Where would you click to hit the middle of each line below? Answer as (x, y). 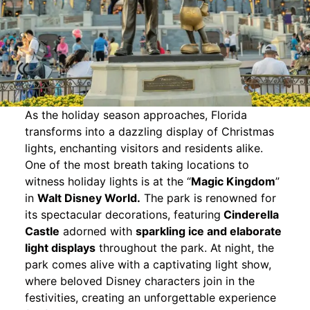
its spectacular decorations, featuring (122, 215)
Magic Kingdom (233, 182)
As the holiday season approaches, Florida (136, 115)
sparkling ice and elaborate (208, 231)
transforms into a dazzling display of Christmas (149, 132)
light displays (60, 248)
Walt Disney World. (89, 198)
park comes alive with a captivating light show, (148, 265)
